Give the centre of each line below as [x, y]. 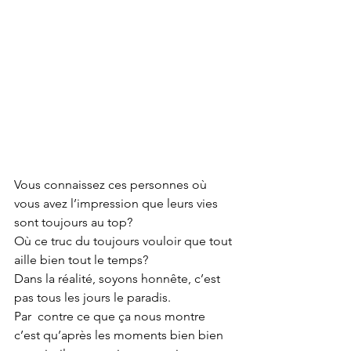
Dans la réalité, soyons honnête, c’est [119, 279]
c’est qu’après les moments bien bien [122, 335]
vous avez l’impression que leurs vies [118, 204]
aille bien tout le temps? [81, 260]
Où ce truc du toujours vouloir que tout [125, 241]
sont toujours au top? [73, 223]
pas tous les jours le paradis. [94, 298]
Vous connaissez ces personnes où [112, 185]
